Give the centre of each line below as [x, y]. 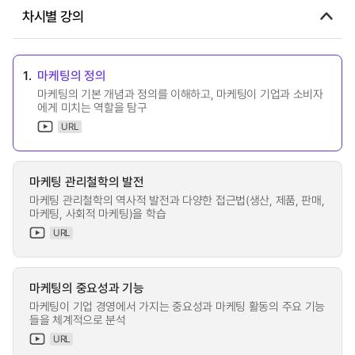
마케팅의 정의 [72, 75]
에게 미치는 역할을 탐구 [92, 107]
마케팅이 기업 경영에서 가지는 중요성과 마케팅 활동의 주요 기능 [177, 306]
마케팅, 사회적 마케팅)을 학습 [98, 213]
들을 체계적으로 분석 [78, 319]
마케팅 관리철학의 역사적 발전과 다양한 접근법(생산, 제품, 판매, [177, 200]
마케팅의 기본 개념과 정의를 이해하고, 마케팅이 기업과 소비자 [180, 94]
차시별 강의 [53, 15]
